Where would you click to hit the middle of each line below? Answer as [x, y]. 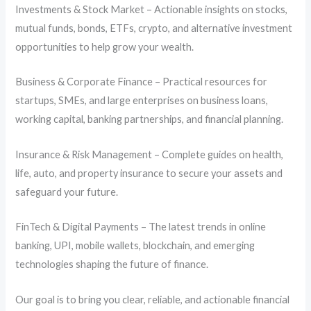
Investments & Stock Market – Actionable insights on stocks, [152, 10]
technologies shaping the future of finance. [112, 264]
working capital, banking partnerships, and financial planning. [150, 119]
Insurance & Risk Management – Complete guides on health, [150, 154]
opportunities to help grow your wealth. [105, 47]
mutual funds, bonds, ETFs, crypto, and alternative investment [154, 28]
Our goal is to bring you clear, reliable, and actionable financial [153, 299]
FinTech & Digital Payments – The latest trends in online [141, 227]
